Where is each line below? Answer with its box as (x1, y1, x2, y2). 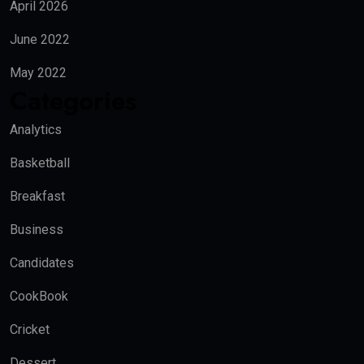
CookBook (10, 288, 68, 305)
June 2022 (10, 32, 70, 48)
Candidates (10, 255, 74, 271)
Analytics (10, 122, 62, 138)
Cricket (10, 322, 50, 338)
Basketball (10, 155, 70, 171)
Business (10, 222, 63, 238)
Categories (10, 82, 136, 120)
